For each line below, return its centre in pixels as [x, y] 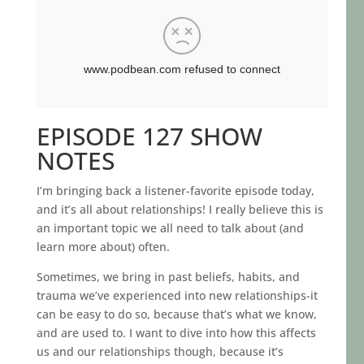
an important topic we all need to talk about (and [170, 227]
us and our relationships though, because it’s [160, 351]
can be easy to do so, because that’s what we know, [176, 314]
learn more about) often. [103, 246]
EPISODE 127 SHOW [149, 136]
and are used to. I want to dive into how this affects [176, 332]
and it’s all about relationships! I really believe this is [180, 209]
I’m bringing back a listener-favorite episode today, [175, 190]
